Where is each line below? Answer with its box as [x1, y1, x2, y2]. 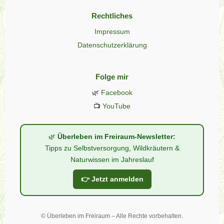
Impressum [94, 27, 130, 35]
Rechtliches [91, 11, 132, 20]
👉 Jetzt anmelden [80, 175, 143, 183]
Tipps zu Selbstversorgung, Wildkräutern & [44, 144, 179, 152]
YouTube [102, 102, 130, 110]
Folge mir [95, 72, 128, 81]
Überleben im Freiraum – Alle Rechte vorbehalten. [47, 212, 183, 219]
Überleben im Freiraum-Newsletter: [57, 132, 175, 141]
